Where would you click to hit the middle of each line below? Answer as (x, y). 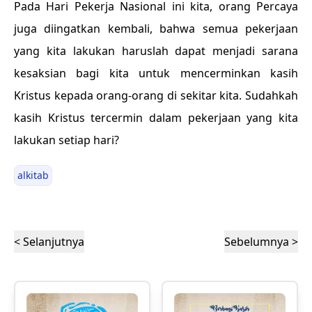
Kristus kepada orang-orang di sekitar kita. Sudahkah (156, 95)
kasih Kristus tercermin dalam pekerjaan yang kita (156, 118)
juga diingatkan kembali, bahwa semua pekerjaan (156, 29)
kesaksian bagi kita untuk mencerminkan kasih (156, 73)
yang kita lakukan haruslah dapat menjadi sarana (156, 51)
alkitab (33, 175)
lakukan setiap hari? (67, 140)
